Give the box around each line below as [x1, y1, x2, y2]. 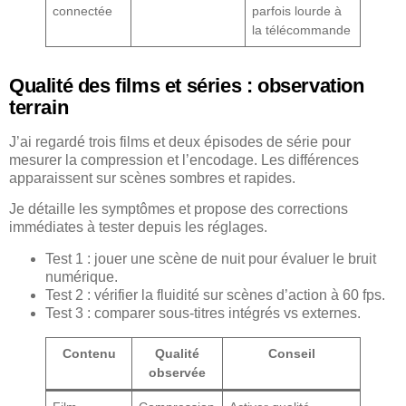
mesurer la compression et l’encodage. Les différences [9, 151, 359, 168]
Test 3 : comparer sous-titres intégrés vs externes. [45, 304, 361, 321]
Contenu [62, 345, 116, 361]
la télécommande [252, 22, 352, 37]
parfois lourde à [252, 3, 343, 18]
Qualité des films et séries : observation [9, 73, 364, 97]
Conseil [267, 345, 315, 361]
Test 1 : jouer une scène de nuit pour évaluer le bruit [45, 250, 376, 266]
